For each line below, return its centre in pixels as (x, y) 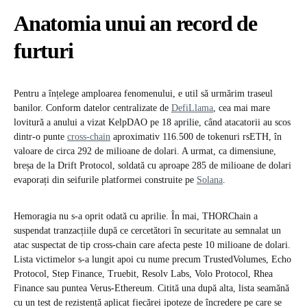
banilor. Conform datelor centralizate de (93, 108)
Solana (210, 180)
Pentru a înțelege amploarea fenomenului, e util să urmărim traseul (143, 94)
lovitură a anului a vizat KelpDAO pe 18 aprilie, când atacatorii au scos (152, 123)
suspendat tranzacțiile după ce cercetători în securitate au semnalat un (147, 231)
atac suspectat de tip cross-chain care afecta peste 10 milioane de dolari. (152, 245)
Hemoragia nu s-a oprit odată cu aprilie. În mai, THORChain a (136, 217)
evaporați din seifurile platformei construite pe (105, 180)
